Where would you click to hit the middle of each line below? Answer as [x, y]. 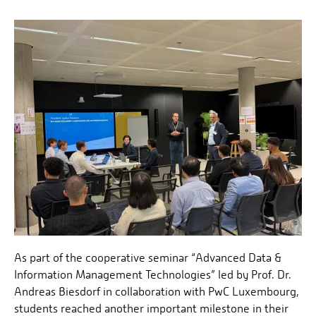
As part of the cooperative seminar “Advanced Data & [148, 258]
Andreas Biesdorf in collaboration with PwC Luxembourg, [157, 292]
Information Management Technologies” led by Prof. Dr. [153, 275]
